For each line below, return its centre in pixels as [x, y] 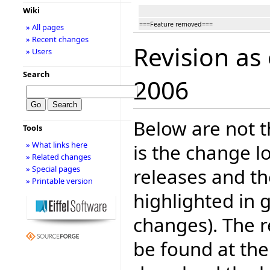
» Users [39, 51]
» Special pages [53, 169]
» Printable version [59, 181]
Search [36, 74]
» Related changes [58, 157]
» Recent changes [57, 39]
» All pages [45, 27]
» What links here [56, 145]
